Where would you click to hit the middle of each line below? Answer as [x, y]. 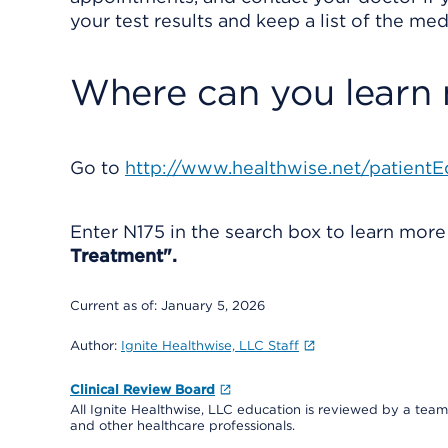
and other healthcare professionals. [182, 425]
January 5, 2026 [213, 305]
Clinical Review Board [142, 389]
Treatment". [123, 255]
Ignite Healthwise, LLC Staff [210, 345]
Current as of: [115, 305]
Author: [95, 345]
